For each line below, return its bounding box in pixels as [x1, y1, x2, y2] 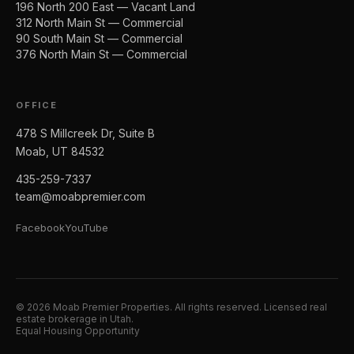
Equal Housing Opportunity [16, 324, 140, 337]
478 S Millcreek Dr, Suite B [16, 126, 155, 141]
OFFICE [16, 99, 58, 111]
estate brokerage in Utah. [16, 312, 134, 325]
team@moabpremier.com [16, 190, 145, 204]
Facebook [16, 220, 65, 234]
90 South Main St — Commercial [16, 31, 183, 45]
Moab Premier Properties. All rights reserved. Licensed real [51, 300, 327, 313]
